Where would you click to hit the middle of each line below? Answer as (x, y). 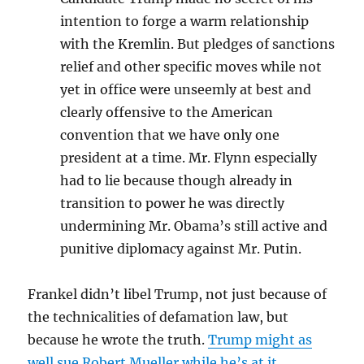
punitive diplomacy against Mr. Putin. (181, 248)
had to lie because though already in (177, 180)
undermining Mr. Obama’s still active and (194, 225)
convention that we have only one (170, 134)
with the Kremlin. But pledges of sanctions (198, 43)
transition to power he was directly (173, 203)
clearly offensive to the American (167, 112)
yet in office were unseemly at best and (186, 89)
